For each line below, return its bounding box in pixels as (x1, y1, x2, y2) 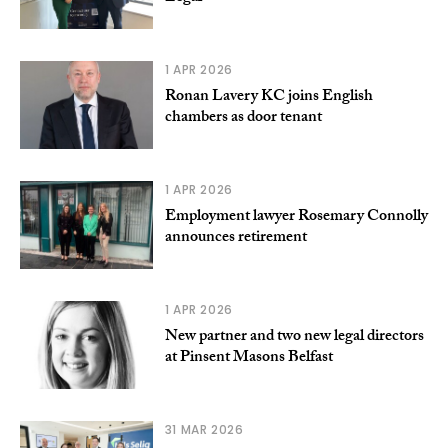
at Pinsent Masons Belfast (164, 345, 333, 373)
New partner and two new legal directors (164, 324, 424, 352)
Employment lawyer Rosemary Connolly (164, 204, 428, 232)
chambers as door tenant (164, 105, 322, 133)
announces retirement (164, 225, 307, 253)
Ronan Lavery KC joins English (164, 84, 373, 112)
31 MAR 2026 (164, 421, 244, 439)
